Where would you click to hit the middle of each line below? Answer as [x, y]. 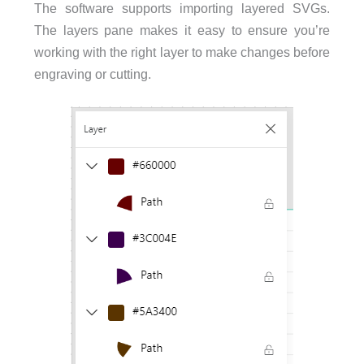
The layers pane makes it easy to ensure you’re [182, 30]
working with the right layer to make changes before [182, 52]
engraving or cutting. [92, 74]
